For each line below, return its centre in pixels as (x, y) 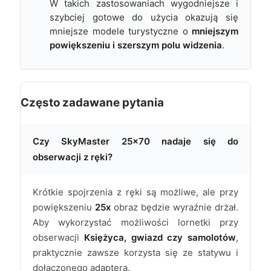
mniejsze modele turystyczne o (121, 31)
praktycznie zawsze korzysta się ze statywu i (135, 253)
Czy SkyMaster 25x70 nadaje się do (135, 142)
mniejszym (215, 31)
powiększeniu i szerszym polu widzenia (136, 45)
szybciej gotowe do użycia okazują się (144, 17)
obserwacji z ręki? (73, 157)
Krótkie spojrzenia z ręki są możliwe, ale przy (135, 192)
